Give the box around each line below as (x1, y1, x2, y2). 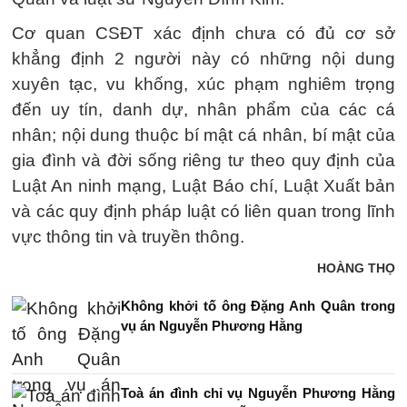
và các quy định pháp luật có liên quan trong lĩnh (12, 202, 395, 221)
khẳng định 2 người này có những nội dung (12, 49, 395, 68)
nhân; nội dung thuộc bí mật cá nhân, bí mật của (12, 125, 395, 144)
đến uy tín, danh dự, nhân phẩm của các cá (12, 100, 395, 119)
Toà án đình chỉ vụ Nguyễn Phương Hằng (121, 385, 395, 401)
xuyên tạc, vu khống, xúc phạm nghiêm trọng (12, 74, 395, 94)
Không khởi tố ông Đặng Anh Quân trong (121, 298, 395, 313)
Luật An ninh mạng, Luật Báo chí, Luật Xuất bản (12, 176, 395, 195)
